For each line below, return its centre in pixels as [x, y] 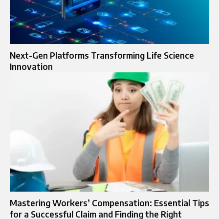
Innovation [31, 66]
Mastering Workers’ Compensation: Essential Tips [109, 203]
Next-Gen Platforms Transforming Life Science [102, 55]
